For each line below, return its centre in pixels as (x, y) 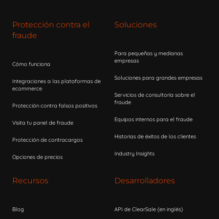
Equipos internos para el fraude (153, 119)
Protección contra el (51, 25)
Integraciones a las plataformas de (56, 81)
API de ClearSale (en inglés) (149, 209)
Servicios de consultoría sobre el (155, 95)
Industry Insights (134, 153)
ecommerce (27, 88)
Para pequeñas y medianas (149, 53)
